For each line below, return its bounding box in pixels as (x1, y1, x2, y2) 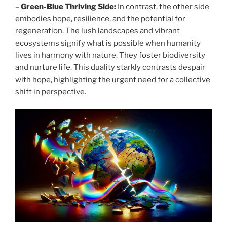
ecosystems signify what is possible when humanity (15, 39, 201, 48)
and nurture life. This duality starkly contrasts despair (15, 63, 205, 72)
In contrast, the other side (116, 2, 209, 12)
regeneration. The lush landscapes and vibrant (15, 26, 180, 36)
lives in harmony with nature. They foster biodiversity (15, 51, 205, 60)
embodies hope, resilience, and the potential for (15, 14, 185, 24)
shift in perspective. (15, 87, 86, 97)
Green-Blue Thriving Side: (21, 2, 116, 12)
